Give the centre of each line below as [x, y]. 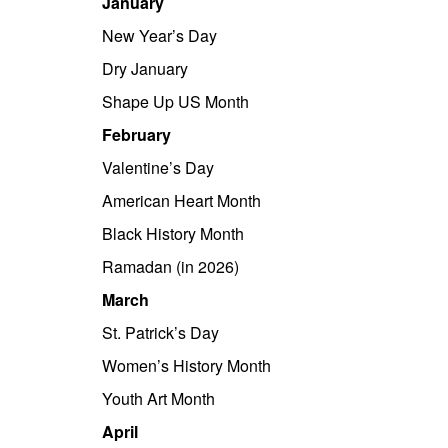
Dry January [145, 68]
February [136, 134]
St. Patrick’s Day [160, 332]
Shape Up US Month [175, 101]
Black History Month [173, 233]
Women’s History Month [186, 365]
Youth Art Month [158, 398]
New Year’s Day [159, 35]
